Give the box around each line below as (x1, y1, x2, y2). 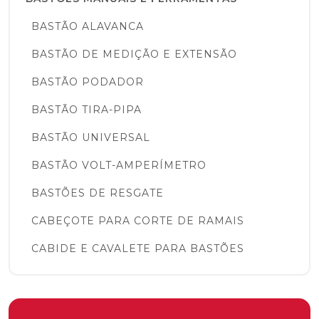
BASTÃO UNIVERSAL (31, 131, 150, 144)
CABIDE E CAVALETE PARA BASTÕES (31, 242, 244, 255)
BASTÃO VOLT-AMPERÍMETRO (31, 159, 206, 172)
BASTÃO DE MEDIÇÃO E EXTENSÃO (31, 48, 237, 61)
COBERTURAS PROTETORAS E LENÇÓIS (26, 270, 253, 283)
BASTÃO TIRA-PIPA (31, 103, 142, 116)
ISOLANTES (26, 283, 91, 296)
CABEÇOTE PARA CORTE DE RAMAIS (31, 214, 244, 227)
